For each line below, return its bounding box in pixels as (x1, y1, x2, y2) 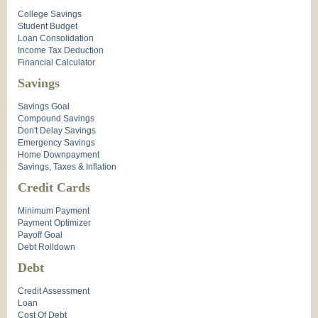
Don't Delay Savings (18, 126, 96, 136)
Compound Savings (18, 114, 94, 124)
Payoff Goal (18, 230, 62, 241)
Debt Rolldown (18, 242, 75, 253)
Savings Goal (18, 102, 70, 112)
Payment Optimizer (18, 218, 91, 229)
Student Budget (18, 21, 77, 32)
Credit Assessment (18, 286, 89, 297)
